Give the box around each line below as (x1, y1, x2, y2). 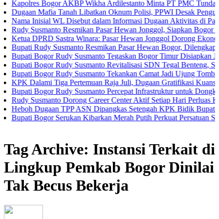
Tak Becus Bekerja (4, 176, 129, 194)
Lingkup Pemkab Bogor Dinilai (4, 158, 214, 176)
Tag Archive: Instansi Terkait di (4, 140, 215, 158)
